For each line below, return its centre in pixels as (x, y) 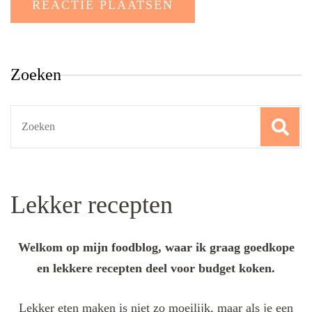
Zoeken (36, 74)
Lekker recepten (92, 204)
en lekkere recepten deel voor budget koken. (156, 268)
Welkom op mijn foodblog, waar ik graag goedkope (156, 247)
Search (28, 115)
